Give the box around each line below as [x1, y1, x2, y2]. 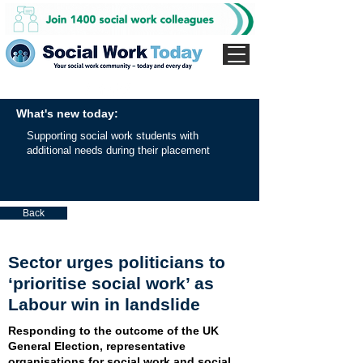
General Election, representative [8, 340, 186, 352]
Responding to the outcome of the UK [8, 324, 219, 337]
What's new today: [16, 107, 118, 120]
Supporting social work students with [27, 130, 199, 142]
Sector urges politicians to [8, 253, 225, 271]
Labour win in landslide [8, 295, 200, 314]
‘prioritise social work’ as [8, 274, 214, 293]
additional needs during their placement [27, 144, 210, 156]
